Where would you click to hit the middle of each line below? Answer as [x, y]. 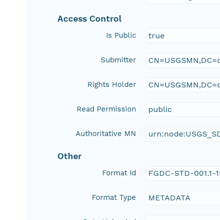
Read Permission [107, 109]
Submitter [119, 60]
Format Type [114, 198]
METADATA [170, 198]
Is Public [121, 36]
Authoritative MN [106, 134]
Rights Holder [112, 85]
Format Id [119, 173]
